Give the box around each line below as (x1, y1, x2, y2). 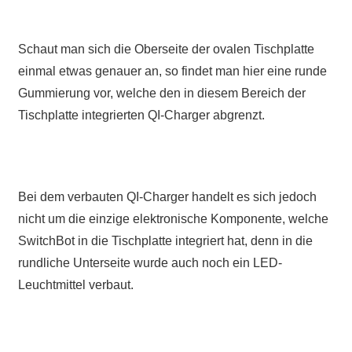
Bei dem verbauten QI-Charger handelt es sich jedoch (17, 190, 317, 204)
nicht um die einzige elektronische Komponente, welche (17, 212, 328, 226)
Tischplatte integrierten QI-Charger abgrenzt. (17, 108, 265, 123)
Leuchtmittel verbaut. (17, 278, 134, 292)
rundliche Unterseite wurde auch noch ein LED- (17, 256, 282, 270)
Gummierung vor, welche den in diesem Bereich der (17, 86, 306, 101)
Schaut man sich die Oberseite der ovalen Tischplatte (17, 42, 314, 57)
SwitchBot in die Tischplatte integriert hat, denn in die (17, 234, 313, 248)
